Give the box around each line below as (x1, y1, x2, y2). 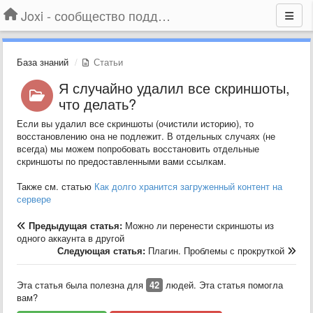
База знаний (17, 55, 68, 68)
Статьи (91, 55, 123, 68)
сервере (17, 192, 51, 205)
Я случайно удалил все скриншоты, (58, 78, 290, 98)
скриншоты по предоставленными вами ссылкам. (17, 154, 226, 168)
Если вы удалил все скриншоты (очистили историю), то (17, 117, 254, 130)
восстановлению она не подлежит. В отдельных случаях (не (17, 129, 275, 143)
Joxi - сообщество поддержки (158, 6, 170, 24)
